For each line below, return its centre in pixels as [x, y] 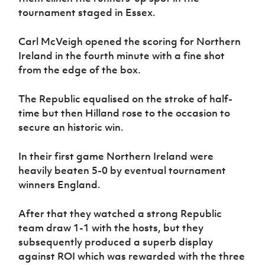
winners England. [60, 184]
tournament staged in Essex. [87, 12]
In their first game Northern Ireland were [116, 156]
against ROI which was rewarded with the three [132, 256]
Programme [182, 25]
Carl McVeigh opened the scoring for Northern [130, 41]
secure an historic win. [71, 127]
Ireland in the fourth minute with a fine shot [122, 55]
